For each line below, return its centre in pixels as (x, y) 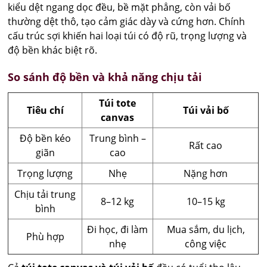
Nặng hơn (206, 173)
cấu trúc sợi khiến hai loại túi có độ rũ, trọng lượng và (128, 35)
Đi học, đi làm (118, 229)
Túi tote (118, 103)
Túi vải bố (206, 110)
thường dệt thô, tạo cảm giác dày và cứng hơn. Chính (127, 21)
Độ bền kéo (45, 138)
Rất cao (206, 145)
